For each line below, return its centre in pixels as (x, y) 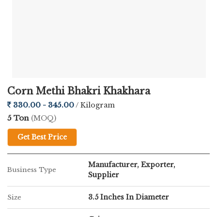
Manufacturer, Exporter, (132, 165)
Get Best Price (42, 137)
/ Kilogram (95, 105)
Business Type (32, 170)
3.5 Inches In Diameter (129, 197)
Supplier (104, 175)
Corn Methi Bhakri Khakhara (79, 91)
